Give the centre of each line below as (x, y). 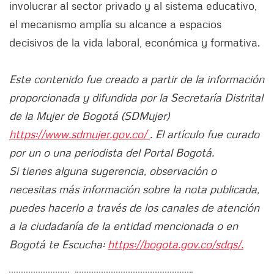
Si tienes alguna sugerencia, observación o (113, 171)
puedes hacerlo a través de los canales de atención (134, 208)
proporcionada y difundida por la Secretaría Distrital (136, 98)
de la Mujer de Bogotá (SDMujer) (89, 116)
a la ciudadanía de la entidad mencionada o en (124, 226)
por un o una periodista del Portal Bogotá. (112, 153)
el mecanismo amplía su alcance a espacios (115, 24)
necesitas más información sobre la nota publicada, (134, 189)
